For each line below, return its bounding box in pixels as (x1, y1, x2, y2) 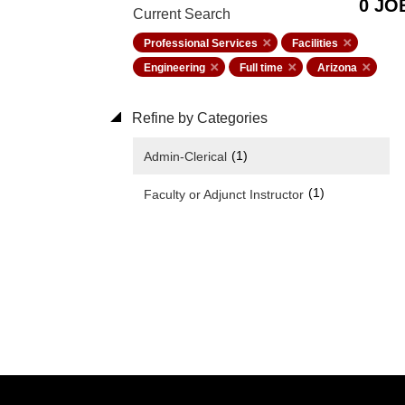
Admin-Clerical (144, 149, 227, 165)
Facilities (292, 37, 338, 50)
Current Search (133, 6, 231, 22)
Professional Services (144, 37, 258, 50)
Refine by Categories (128, 110, 268, 126)
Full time (240, 61, 283, 74)
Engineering (144, 61, 205, 74)
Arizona (317, 61, 357, 74)
